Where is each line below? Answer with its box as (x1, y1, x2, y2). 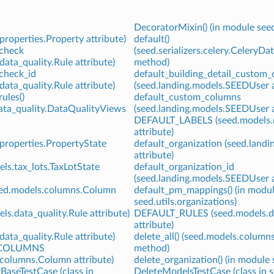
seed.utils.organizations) (133, 196, 237, 207)
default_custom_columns (133, 92, 241, 102)
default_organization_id (133, 161, 234, 172)
